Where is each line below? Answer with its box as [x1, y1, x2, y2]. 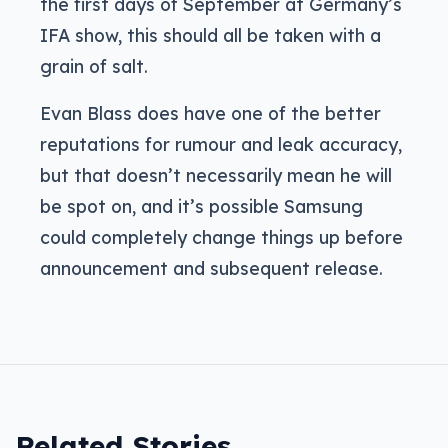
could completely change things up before [40, 226, 403, 249]
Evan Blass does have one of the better [40, 102, 381, 125]
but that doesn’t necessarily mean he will [40, 164, 392, 187]
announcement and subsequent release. [40, 257, 383, 280]
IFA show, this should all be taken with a [40, 24, 381, 47]
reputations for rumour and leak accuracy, [40, 133, 402, 156]
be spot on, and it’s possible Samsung [40, 195, 363, 218]
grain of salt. [40, 55, 148, 78]
